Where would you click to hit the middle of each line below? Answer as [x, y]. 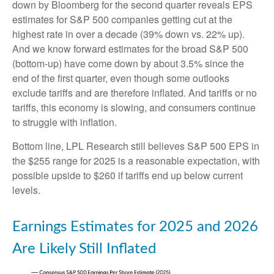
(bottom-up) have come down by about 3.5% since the [128, 64]
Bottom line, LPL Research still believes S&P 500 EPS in [136, 146]
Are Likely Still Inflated [84, 249]
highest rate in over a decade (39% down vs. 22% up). [128, 34]
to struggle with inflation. [65, 122]
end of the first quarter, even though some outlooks [121, 78]
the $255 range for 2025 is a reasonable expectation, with [136, 161]
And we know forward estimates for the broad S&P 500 [130, 49]
